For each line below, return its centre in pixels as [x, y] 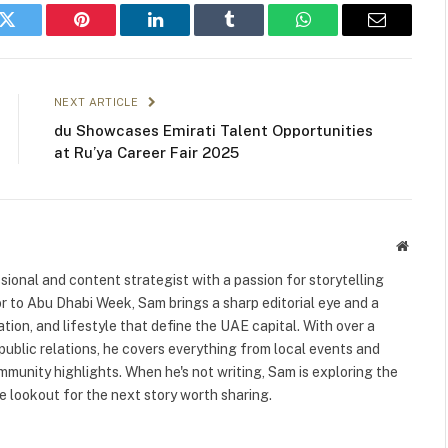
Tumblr [254, 34]
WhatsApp [340, 34]
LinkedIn [186, 34]
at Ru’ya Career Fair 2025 [146, 153]
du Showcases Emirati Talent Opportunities [213, 131]
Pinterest [111, 34]
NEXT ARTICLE [98, 102]
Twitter [31, 34]
